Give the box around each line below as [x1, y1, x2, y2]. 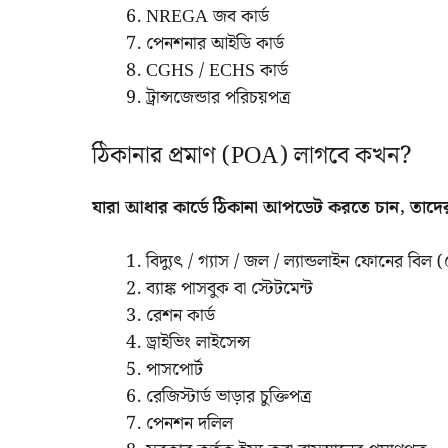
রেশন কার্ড [146, 300, 215, 330]
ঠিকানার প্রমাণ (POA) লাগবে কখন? [92, 136, 411, 175]
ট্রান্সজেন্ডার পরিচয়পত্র [146, 82, 290, 112]
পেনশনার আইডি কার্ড [146, 28, 284, 58]
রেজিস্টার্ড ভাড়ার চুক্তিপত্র [146, 381, 311, 411]
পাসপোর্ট [146, 354, 203, 384]
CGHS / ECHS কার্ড [146, 55, 288, 85]
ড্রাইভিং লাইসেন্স [146, 327, 250, 357]
